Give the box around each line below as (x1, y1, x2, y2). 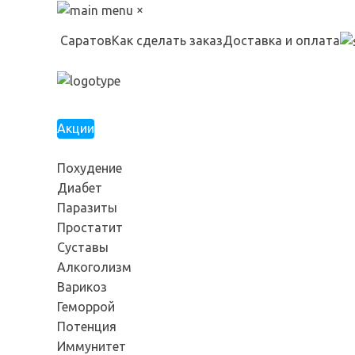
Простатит (57, 220, 123, 235)
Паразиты (57, 200, 117, 216)
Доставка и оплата (223, 32, 340, 48)
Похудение (57, 161, 122, 176)
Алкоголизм (57, 260, 132, 275)
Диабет (57, 181, 102, 196)
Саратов (60, 32, 112, 48)
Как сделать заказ (112, 32, 223, 48)
